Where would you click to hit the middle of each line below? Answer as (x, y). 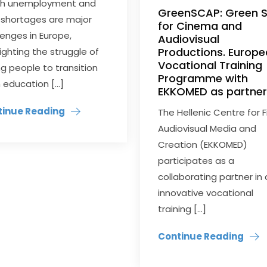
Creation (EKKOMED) (203, 145)
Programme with (203, 79)
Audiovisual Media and (207, 129)
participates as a (196, 161)
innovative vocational (206, 193)
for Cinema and (200, 26)
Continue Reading (201, 237)
